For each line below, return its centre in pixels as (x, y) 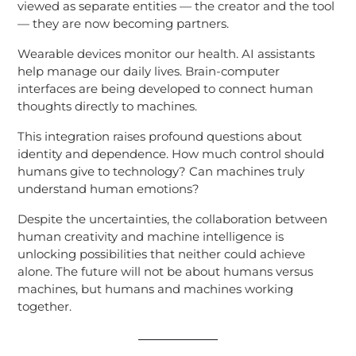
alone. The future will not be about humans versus (165, 271)
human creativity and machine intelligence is (150, 236)
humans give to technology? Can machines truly (161, 171)
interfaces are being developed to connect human (165, 88)
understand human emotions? (108, 188)
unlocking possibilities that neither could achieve (161, 253)
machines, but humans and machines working (155, 288)
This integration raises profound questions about (159, 136)
